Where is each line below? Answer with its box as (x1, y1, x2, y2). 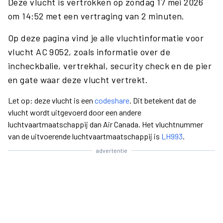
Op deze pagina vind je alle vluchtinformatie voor (8, 32, 204, 43)
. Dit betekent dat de (129, 96, 196, 105)
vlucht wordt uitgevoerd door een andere (8, 108, 141, 117)
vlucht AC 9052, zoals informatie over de (8, 46, 171, 57)
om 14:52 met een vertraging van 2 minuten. (8, 10, 185, 21)
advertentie (96, 147, 127, 154)
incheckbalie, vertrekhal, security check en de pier (8, 60, 212, 71)
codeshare (95, 96, 129, 105)
